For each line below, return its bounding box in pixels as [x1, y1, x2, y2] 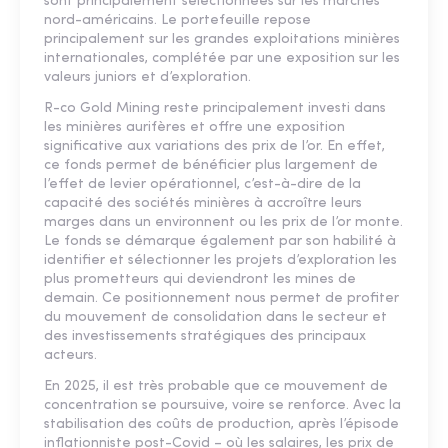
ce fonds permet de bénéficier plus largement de [44, 157, 378, 173]
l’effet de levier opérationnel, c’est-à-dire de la [44, 176, 361, 192]
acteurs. [44, 347, 97, 363]
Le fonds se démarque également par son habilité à [44, 233, 396, 249]
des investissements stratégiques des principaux [44, 328, 366, 344]
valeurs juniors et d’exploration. [44, 69, 251, 85]
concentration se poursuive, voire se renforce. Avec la [44, 397, 401, 413]
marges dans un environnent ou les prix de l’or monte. [44, 214, 403, 230]
